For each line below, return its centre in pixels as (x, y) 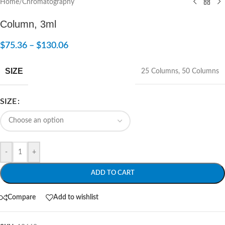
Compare (22, 198)
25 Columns (160, 71)
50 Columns (200, 71)
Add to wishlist (76, 198)
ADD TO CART (113, 173)
